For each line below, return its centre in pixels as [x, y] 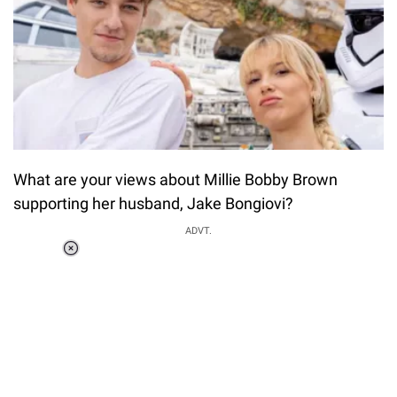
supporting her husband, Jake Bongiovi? [153, 204]
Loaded [139, 262]
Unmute [146, 284]
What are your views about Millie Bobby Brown [175, 180]
